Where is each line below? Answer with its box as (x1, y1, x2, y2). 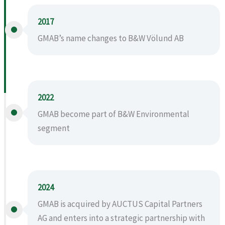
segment (38, 122, 70, 134)
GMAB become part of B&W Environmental (38, 108, 189, 120)
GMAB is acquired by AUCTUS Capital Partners (38, 198, 202, 209)
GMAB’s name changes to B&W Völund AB (38, 32, 184, 44)
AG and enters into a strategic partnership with (38, 212, 205, 223)
